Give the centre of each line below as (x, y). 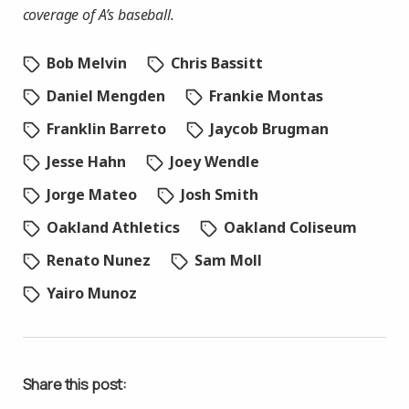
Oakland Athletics (113, 227)
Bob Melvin (86, 63)
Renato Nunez (98, 260)
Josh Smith (219, 194)
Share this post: (75, 384)
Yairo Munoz (91, 293)
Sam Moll (228, 260)
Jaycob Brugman (269, 129)
